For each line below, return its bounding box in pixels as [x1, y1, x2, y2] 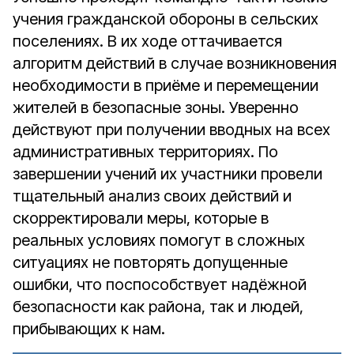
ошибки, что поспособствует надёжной [13, 275, 307, 294]
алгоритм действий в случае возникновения [13, 54, 337, 73]
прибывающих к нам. [13, 319, 165, 338]
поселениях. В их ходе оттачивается [13, 32, 282, 51]
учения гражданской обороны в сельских [13, 9, 318, 28]
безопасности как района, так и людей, [13, 297, 303, 316]
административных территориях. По [13, 142, 278, 161]
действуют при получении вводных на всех [13, 120, 330, 139]
